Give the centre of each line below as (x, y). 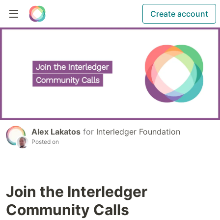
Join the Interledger (77, 192)
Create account (179, 14)
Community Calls (68, 210)
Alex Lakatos (56, 132)
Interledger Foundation (138, 132)
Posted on (45, 142)
